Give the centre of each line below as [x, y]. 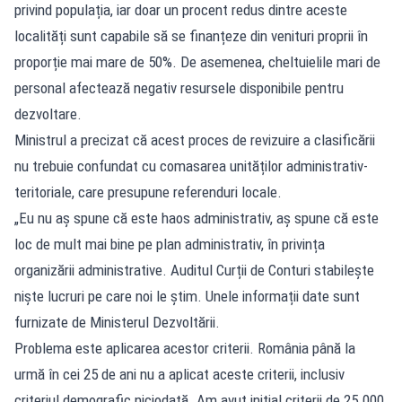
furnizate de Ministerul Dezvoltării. [117, 322]
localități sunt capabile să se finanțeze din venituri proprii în [191, 35]
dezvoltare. [48, 114]
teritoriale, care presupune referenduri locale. [148, 192]
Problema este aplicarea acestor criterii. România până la [185, 348]
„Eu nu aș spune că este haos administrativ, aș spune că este [197, 218]
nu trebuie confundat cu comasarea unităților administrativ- [191, 166]
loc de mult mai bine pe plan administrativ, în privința [170, 244]
